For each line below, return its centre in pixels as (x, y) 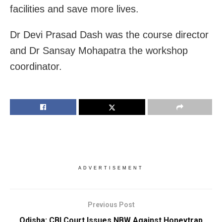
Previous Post (111, 205)
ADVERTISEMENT (111, 168)
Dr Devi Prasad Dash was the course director (109, 35)
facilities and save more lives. (74, 9)
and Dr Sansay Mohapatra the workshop (99, 51)
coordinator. (36, 67)
